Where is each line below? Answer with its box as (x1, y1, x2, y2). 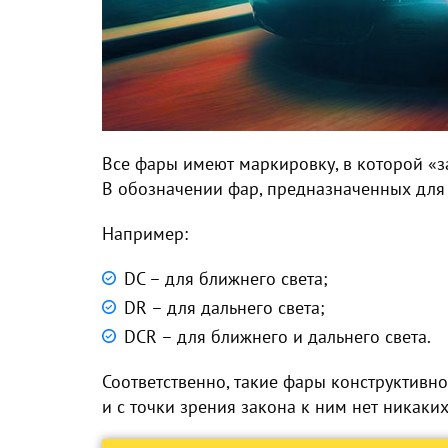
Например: (102, 221, 188, 245)
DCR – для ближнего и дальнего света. (124, 324, 431, 348)
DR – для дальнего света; (124, 295, 325, 319)
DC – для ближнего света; (124, 266, 328, 290)
